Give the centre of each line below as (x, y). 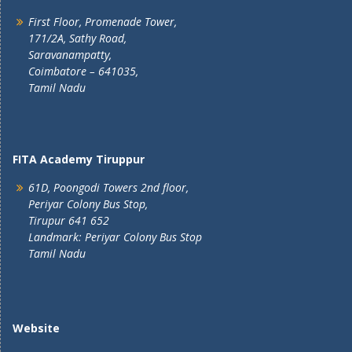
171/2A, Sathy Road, (77, 38)
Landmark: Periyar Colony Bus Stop (115, 237)
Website (36, 328)
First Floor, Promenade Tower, (103, 22)
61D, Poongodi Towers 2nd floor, (108, 187)
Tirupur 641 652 (69, 220)
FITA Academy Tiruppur (79, 159)
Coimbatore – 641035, (83, 71)
